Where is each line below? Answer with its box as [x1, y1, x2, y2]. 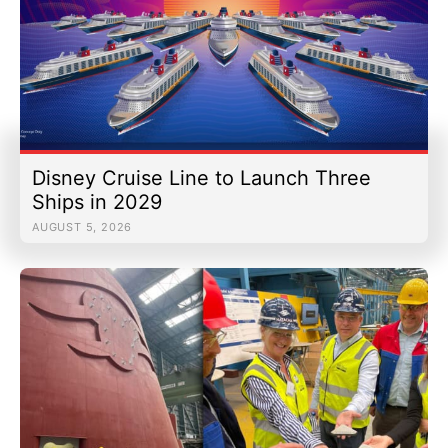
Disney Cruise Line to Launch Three [32, 165, 371, 190]
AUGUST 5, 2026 [32, 219, 133, 234]
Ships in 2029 [32, 189, 162, 214]
